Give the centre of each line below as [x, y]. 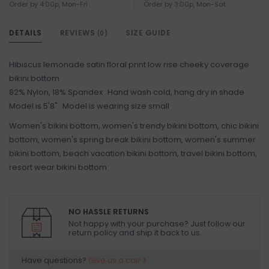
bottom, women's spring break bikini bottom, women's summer [132, 140]
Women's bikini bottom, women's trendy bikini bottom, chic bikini [134, 126]
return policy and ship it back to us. [135, 233]
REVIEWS [78, 33]
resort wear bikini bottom [58, 168]
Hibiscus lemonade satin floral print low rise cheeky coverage [129, 65]
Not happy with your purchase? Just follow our [157, 224]
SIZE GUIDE [148, 33]
